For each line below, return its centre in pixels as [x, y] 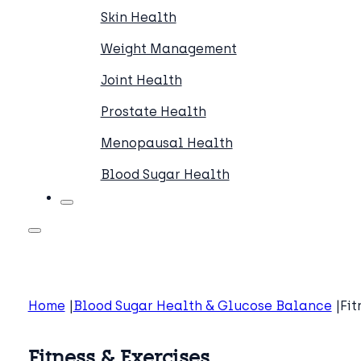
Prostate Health [153, 112]
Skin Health [138, 17]
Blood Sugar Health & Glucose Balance [202, 306]
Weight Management [168, 49]
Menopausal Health [166, 143]
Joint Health [141, 80]
